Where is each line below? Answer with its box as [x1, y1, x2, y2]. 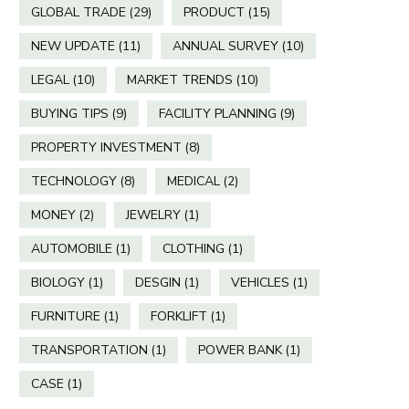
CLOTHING [163, 239, 225, 257]
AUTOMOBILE [31, 239, 112, 257]
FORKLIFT [151, 307, 207, 325]
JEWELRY [126, 205, 181, 224]
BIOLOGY [31, 273, 85, 291]
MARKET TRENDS [127, 70, 233, 89]
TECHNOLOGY [31, 172, 117, 190]
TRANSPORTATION [31, 341, 148, 359]
